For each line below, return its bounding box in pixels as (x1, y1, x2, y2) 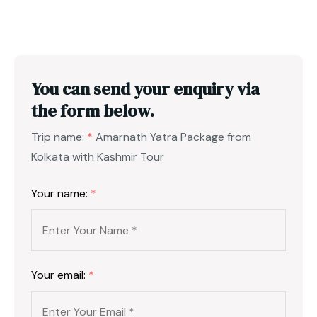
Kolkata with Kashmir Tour (31, 149, 164, 164)
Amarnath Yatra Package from (96, 129, 251, 144)
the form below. (31, 98, 154, 122)
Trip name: (31, 129, 87, 144)
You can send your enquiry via (31, 76, 260, 100)
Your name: (31, 185, 91, 201)
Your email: (31, 267, 88, 282)
